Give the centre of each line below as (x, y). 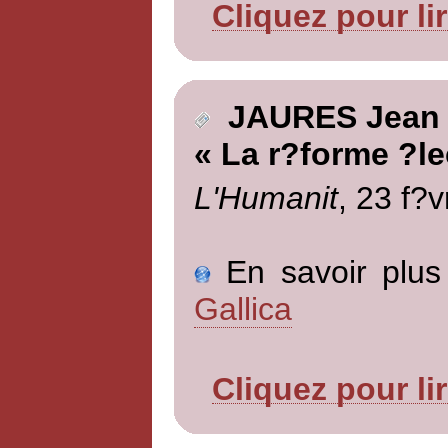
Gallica (242, 308)
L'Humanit (265, 197)
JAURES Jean (324, 117)
